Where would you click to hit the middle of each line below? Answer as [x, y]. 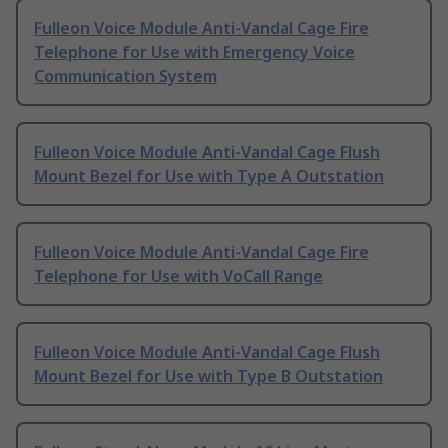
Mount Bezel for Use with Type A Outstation [209, 176]
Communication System [125, 76]
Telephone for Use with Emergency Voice [194, 52]
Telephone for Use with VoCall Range [178, 276]
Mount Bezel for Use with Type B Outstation [208, 376]
